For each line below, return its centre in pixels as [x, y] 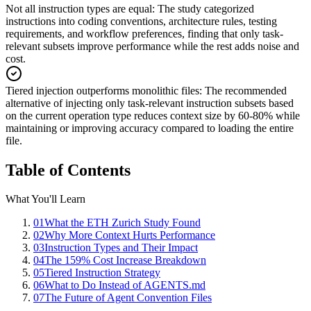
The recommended [246, 90]
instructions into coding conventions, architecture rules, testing [141, 21]
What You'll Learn [45, 199]
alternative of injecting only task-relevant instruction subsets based [150, 103]
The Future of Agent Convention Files [128, 298]
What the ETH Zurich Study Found [123, 223]
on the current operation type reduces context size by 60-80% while [153, 115]
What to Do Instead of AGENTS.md [125, 285]
